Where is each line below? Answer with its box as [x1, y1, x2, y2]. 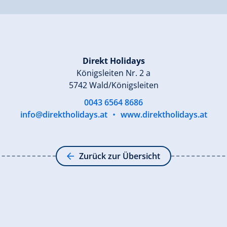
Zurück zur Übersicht [79, 150, 160, 162]
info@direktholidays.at [20, 108, 107, 120]
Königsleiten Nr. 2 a [77, 67, 150, 79]
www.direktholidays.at [120, 108, 207, 120]
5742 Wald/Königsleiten [68, 79, 159, 91]
